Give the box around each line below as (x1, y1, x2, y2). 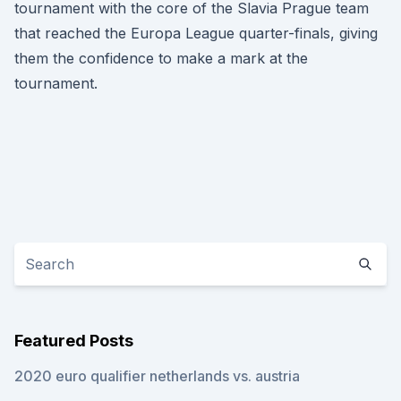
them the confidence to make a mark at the (14, 49, 308, 67)
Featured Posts (14, 331, 133, 350)
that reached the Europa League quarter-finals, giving (14, 24, 378, 42)
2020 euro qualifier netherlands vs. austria (14, 367, 300, 385)
